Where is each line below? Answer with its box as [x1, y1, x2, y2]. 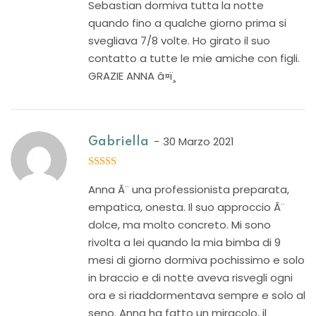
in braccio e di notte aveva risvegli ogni [88, 270, 293, 285]
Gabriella [88, 135, 149, 148]
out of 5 [94, 171, 131, 183]
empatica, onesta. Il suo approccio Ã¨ [88, 200, 285, 214]
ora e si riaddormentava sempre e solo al [88, 288, 305, 303]
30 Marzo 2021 [163, 134, 234, 149]
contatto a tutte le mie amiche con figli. [88, 51, 300, 66]
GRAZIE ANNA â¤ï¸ [88, 68, 176, 83]
